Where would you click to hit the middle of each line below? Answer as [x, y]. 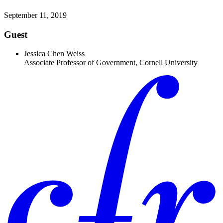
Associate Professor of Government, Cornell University [111, 63]
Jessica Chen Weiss [54, 54]
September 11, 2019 [35, 15]
